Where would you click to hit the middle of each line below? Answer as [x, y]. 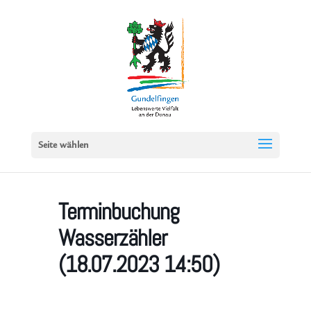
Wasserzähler [112, 238]
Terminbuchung [119, 212]
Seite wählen [63, 146]
